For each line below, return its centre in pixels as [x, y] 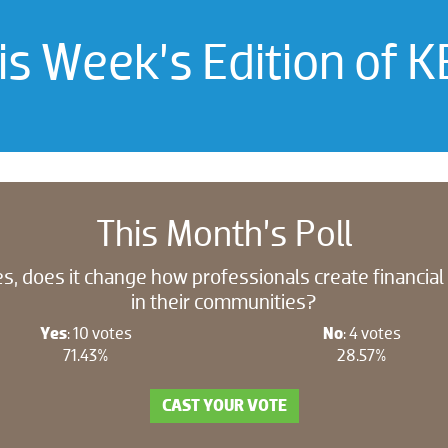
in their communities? [224, 302]
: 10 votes [99, 333]
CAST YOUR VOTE [224, 405]
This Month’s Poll [224, 233]
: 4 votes [372, 333]
